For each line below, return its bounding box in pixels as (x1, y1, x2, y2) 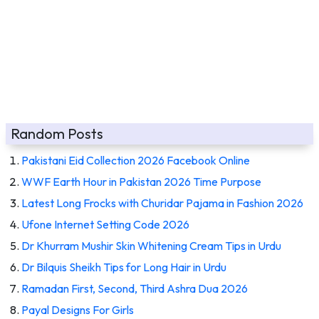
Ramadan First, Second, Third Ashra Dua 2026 (21, 281, 248, 296)
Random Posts (11, 124, 103, 142)
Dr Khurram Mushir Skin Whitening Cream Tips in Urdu (21, 238, 281, 253)
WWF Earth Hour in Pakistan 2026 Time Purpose (21, 174, 261, 189)
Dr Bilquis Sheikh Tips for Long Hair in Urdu (21, 259, 226, 274)
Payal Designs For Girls (21, 302, 134, 317)
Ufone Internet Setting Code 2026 (21, 216, 189, 231)
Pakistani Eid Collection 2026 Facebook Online (21, 152, 250, 167)
